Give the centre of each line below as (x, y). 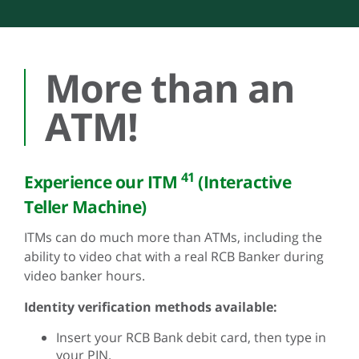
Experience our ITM (103, 182)
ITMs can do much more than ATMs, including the (173, 237)
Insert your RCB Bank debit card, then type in (191, 337)
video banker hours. (85, 275)
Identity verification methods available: (151, 307)
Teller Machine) (85, 206)
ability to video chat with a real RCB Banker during (174, 256)
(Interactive (242, 182)
